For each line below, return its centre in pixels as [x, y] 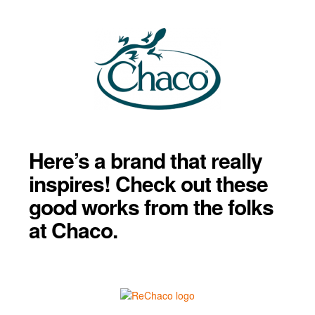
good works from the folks [151, 207]
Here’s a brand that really [145, 160]
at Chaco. [73, 230]
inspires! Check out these [148, 184]
